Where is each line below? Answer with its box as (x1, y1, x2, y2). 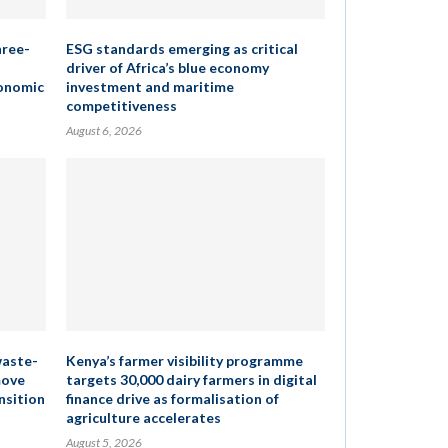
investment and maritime (65, 78, 234, 95)
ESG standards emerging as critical (65, 40, 298, 57)
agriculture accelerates (65, 409, 221, 426)
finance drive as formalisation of (65, 390, 279, 407)
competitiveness (65, 97, 177, 114)
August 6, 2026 (65, 123, 142, 138)
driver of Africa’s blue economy (65, 59, 269, 76)
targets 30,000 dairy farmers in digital (65, 371, 317, 388)
